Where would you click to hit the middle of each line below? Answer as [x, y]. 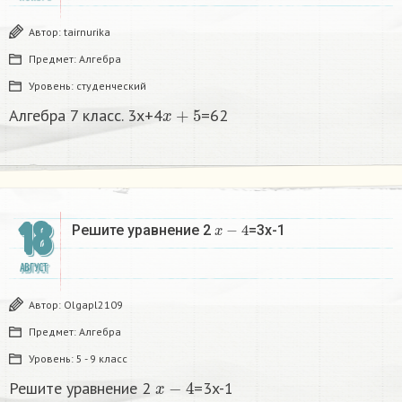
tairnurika [87, 32]
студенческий [111, 86]
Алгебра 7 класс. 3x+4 [86, 116]
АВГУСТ [33, 268]
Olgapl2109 [93, 305]
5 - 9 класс [102, 359]
